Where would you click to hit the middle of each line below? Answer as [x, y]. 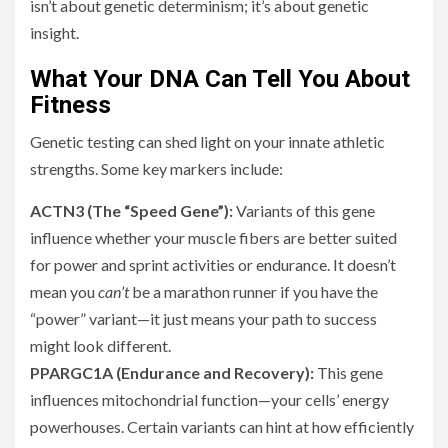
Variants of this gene [304, 211]
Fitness [70, 105]
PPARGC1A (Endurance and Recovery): [172, 373]
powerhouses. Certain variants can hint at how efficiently [222, 427]
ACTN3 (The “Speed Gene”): [131, 211]
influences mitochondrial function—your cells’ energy [209, 400]
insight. [54, 33]
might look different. [100, 346]
